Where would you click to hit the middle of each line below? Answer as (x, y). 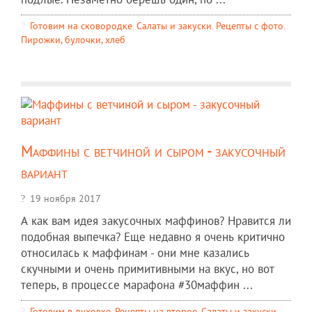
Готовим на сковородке (81, 25)
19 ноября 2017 (65, 198)
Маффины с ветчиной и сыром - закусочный (153, 150)
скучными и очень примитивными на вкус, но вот (148, 268)
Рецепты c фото (250, 25)
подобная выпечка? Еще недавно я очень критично (153, 236)
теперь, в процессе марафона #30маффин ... (137, 284)
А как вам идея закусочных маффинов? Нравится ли (156, 220)
